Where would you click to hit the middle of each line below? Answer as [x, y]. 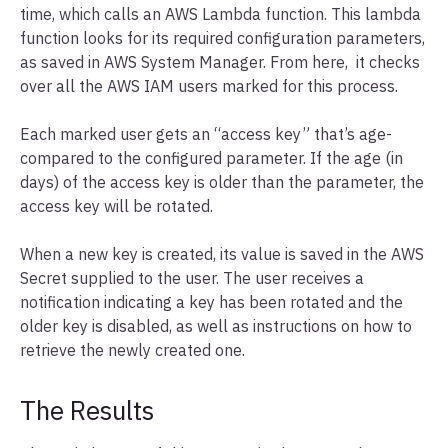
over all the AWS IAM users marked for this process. [209, 85]
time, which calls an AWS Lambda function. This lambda [220, 13]
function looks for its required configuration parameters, [222, 37]
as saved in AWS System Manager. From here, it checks [220, 61]
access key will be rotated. [116, 205]
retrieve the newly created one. [132, 349]
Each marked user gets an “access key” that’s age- [206, 133]
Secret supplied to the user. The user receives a [192, 277]
